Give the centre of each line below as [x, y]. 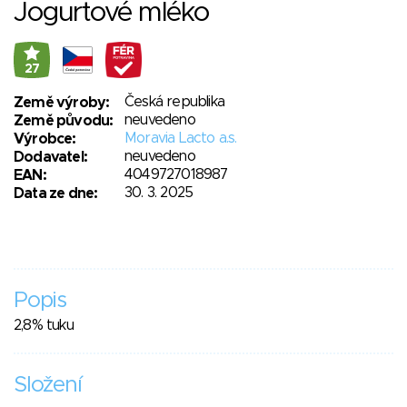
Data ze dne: [56, 194]
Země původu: [64, 121]
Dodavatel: [50, 158]
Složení [48, 386]
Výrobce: [45, 139]
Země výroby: [62, 103]
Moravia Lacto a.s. [181, 139]
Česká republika [174, 102]
